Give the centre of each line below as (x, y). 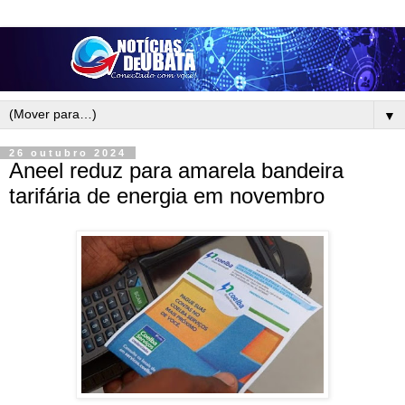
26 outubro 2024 (68, 153)
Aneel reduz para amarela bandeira (176, 171)
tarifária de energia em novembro (167, 196)
